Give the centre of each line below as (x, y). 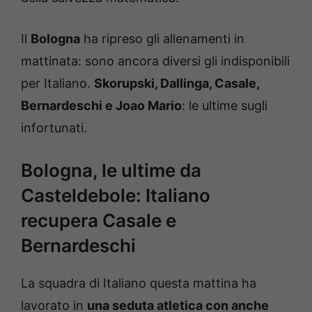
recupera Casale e (99, 220)
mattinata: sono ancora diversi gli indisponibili (155, 61)
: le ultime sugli (225, 105)
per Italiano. (57, 83)
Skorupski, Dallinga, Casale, (177, 83)
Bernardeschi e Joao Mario (101, 105)
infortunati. (54, 127)
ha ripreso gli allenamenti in (162, 38)
